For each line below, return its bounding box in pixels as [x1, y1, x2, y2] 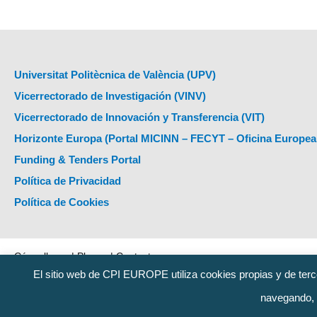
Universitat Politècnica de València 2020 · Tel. [14, 271, 220, 282]
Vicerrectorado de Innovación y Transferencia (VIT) [14, 111, 265, 123]
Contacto [116, 250, 156, 262]
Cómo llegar [14, 250, 69, 262]
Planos [77, 250, 108, 262]
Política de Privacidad [14, 175, 121, 187]
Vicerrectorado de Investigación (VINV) [14, 90, 206, 102]
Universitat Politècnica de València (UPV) [14, 69, 216, 81]
